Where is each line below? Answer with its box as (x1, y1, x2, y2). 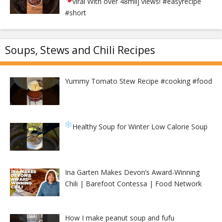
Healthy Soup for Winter (72, 121, 152, 131)
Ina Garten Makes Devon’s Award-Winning (64, 167, 200, 177)
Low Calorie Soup (151, 121, 208, 131)
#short (64, 7, 86, 17)
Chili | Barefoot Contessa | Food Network (64, 178, 202, 188)
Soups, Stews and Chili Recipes (5, 43, 155, 57)
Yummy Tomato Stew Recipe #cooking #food (64, 76, 212, 86)
